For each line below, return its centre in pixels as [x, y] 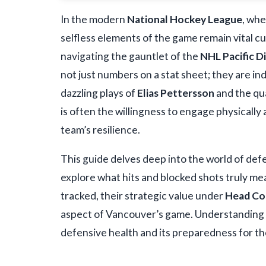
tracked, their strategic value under [143, 196]
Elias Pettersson [176, 93]
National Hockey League [185, 20]
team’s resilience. [100, 130]
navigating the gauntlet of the [130, 56]
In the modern [94, 20]
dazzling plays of [99, 93]
